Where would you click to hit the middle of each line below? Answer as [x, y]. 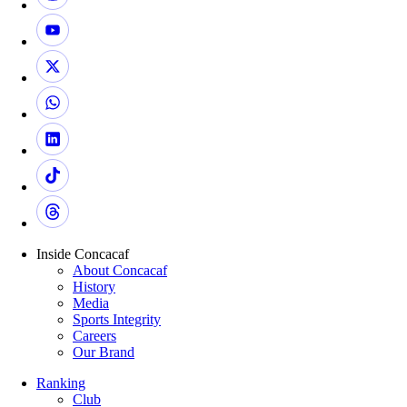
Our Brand [104, 352]
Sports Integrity [117, 319]
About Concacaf [120, 270]
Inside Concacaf [83, 253]
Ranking [61, 382]
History [94, 286]
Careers [94, 335]
